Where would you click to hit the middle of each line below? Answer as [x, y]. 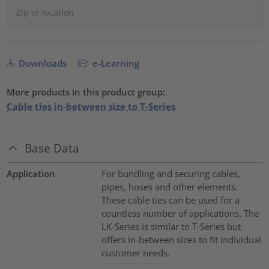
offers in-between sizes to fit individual [181, 239]
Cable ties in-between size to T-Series [91, 107]
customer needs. [135, 252]
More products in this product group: [86, 92]
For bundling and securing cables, [171, 173]
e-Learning [115, 63]
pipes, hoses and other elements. [169, 186]
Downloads [42, 63]
